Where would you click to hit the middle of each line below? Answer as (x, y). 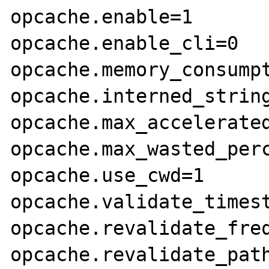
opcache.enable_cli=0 (125, 43)
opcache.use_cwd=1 (107, 175)
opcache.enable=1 (102, 17)
